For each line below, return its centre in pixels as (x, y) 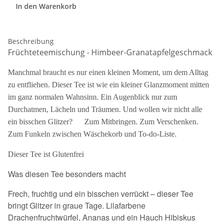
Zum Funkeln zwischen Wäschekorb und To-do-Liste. (92, 134)
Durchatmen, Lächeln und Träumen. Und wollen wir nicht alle (105, 109)
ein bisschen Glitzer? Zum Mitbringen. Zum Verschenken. (103, 122)
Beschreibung (31, 41)
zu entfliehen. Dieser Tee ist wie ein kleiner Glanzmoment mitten (109, 85)
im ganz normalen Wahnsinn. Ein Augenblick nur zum (92, 97)
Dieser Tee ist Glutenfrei (46, 154)
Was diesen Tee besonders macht (67, 174)
